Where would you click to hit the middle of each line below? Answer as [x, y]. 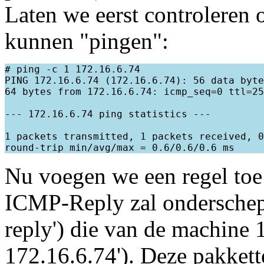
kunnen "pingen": [87, 41]
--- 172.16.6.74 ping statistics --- [108, 114]
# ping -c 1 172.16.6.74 [72, 70]
